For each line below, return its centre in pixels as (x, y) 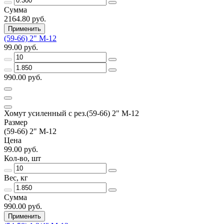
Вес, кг (16, 177)
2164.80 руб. (25, 18)
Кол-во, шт (22, 158)
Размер (16, 122)
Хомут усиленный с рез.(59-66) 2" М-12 (71, 113)
